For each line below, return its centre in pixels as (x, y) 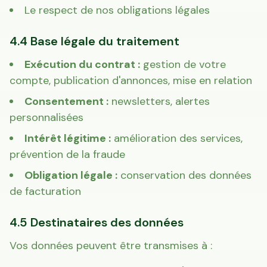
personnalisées (46, 117)
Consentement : (66, 101)
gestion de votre (183, 64)
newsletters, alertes (159, 101)
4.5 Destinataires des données (97, 222)
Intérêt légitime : (68, 138)
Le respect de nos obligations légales (117, 10)
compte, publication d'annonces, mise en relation (131, 80)
